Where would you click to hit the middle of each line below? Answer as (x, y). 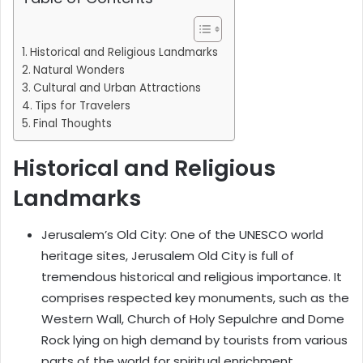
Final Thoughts (72, 124)
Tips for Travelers (82, 106)
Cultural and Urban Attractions (117, 88)
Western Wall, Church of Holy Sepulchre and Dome (193, 318)
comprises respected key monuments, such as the (195, 297)
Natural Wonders (79, 70)
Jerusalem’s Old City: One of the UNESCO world (182, 234)
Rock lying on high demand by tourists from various (194, 340)
